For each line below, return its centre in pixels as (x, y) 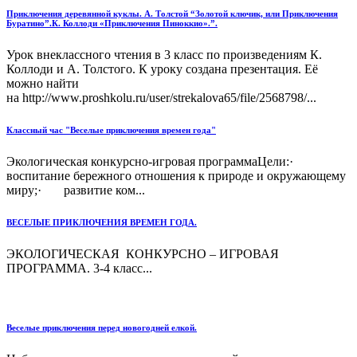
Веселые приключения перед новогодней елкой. (102, 327)
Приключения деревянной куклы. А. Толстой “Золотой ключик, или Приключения (172, 13)
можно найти (43, 83)
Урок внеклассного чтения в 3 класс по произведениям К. (164, 54)
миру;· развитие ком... (76, 190)
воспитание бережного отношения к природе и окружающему (176, 175)
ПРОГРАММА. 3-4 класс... (79, 268)
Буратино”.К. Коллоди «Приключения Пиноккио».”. (112, 23)
